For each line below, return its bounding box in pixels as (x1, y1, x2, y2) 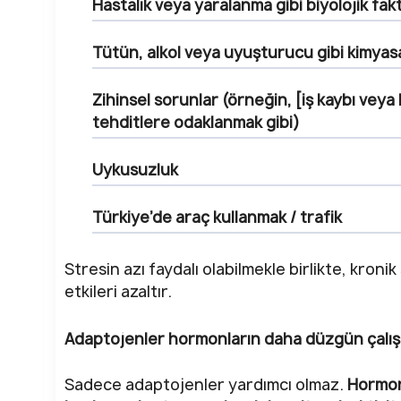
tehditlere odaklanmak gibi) (92, 111, 300, 132)
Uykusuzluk (92, 158, 178, 180)
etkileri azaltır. (64, 281, 172, 303)
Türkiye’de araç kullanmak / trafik (92, 206, 342, 227)
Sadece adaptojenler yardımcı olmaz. (64, 374, 347, 396)
